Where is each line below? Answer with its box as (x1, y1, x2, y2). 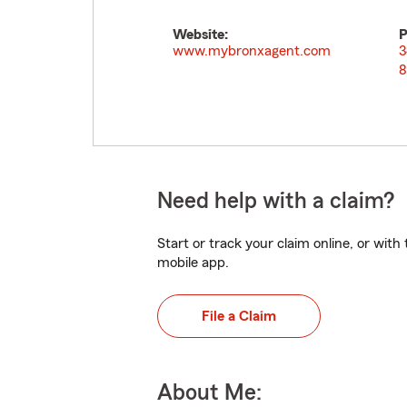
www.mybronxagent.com (173, 44, 331, 58)
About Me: (157, 382, 262, 404)
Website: (173, 27, 228, 42)
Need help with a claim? (157, 190, 394, 213)
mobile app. (157, 255, 229, 270)
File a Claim (202, 309, 276, 323)
